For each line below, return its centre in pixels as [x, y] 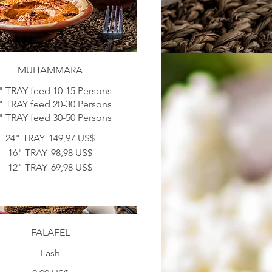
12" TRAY [28, 168]
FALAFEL [50, 232]
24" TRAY [25, 138]
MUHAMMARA [50, 70]
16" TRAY [28, 153]
